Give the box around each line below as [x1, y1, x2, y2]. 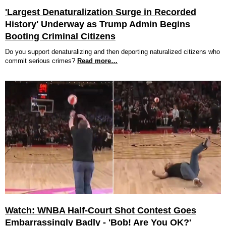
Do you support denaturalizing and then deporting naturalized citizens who [5, 48, 220, 55]
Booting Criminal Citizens [5, 31, 116, 41]
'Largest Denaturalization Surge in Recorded [5, 7, 196, 17]
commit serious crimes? [5, 57, 75, 65]
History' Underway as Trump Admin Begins [5, 19, 190, 29]
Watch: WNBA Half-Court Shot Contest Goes [5, 205, 196, 215]
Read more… [77, 57, 118, 65]
